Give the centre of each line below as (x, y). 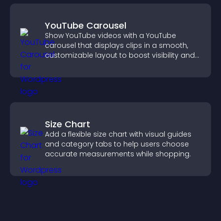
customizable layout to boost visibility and (120, 55)
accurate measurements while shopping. (118, 154)
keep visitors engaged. (85, 65)
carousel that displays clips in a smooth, (116, 45)
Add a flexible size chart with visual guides (118, 134)
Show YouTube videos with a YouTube (110, 36)
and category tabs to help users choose (117, 144)
